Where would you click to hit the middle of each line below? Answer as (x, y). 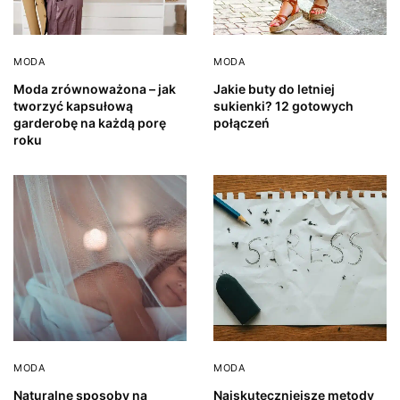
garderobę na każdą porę (90, 122)
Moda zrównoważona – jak (95, 88)
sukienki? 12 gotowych (283, 105)
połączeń (242, 122)
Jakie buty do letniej (274, 88)
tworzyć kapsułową (73, 105)
